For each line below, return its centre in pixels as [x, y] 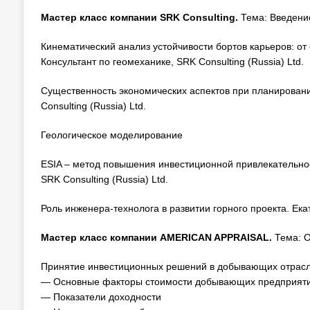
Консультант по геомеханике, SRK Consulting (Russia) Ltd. [172, 62]
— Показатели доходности [101, 297]
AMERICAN [185, 237]
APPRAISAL [241, 237]
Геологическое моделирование [111, 135]
